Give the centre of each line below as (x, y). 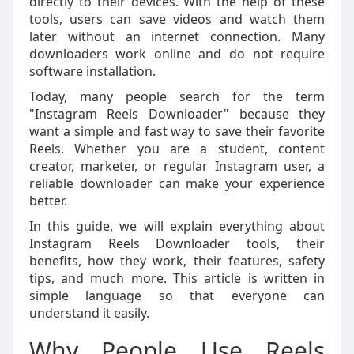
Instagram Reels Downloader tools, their (177, 243)
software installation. (92, 71)
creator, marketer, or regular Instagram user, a (177, 166)
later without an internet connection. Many (177, 36)
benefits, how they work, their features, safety (177, 261)
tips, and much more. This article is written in (177, 278)
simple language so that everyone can (177, 296)
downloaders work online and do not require (177, 54)
